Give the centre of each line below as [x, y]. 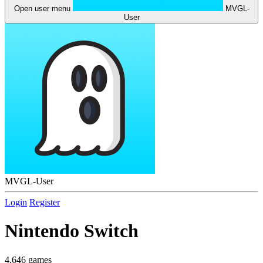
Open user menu [42, 9]
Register [45, 202]
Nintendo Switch [72, 231]
